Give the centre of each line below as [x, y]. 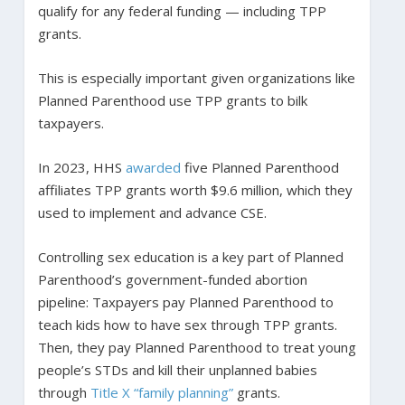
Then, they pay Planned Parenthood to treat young [197, 348]
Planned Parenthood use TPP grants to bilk [172, 101]
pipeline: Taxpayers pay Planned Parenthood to [185, 302]
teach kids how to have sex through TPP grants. [187, 325]
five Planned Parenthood [259, 168]
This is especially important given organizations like [196, 78]
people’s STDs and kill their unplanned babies [177, 370]
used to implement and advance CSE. [155, 213]
